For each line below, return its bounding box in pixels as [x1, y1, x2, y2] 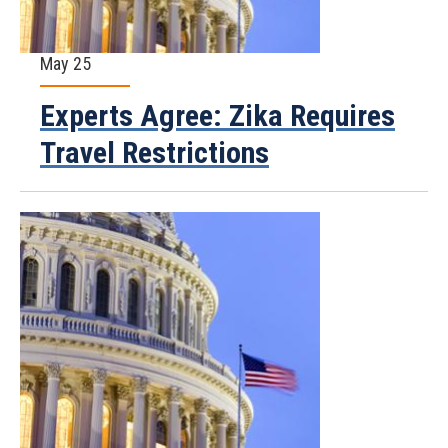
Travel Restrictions [40, 135, 269, 170]
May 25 [40, 53, 91, 74]
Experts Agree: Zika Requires [40, 98, 395, 133]
